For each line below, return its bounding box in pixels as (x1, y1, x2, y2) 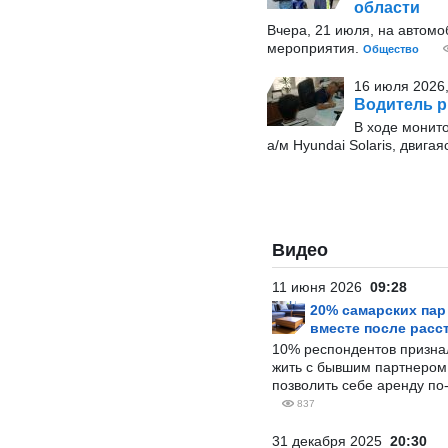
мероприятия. (267, 40, 363, 56)
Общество (363, 43, 419, 55)
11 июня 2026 (272, 279, 370, 295)
